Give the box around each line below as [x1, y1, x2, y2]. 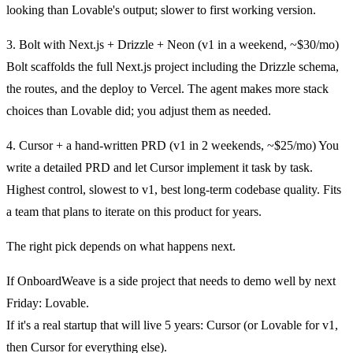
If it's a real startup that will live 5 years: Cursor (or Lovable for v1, [6, 318, 338, 332]
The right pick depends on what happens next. [6, 239, 236, 253]
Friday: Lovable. [6, 295, 89, 310]
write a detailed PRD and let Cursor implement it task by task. [6, 160, 313, 174]
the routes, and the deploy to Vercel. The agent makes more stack [6, 81, 329, 95]
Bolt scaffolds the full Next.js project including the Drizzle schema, [6, 59, 339, 73]
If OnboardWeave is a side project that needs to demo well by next [6, 273, 336, 288]
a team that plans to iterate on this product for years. [6, 204, 262, 218]
